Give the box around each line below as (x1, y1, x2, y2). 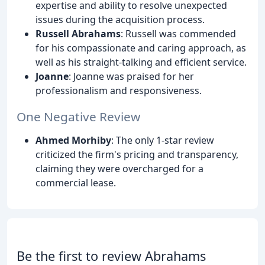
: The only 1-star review (111, 134, 214, 147)
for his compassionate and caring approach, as (35, 41, 246, 54)
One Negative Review (17, 108, 140, 125)
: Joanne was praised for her (69, 69, 194, 83)
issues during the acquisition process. (35, 12, 205, 26)
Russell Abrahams (35, 27, 121, 40)
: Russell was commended (121, 27, 236, 40)
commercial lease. (35, 176, 116, 190)
